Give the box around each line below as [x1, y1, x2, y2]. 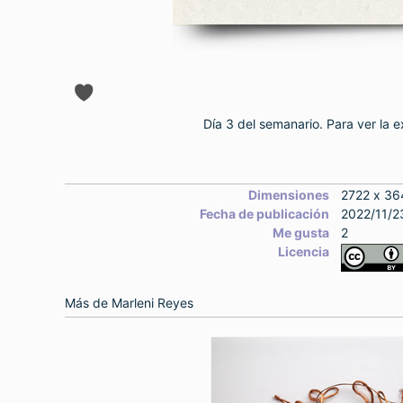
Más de [65, 295, 112, 310]
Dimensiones [248, 187, 329, 202]
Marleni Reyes [112, 295, 193, 310]
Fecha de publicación [200, 206, 329, 221]
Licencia [278, 244, 329, 259]
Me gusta [273, 225, 329, 240]
